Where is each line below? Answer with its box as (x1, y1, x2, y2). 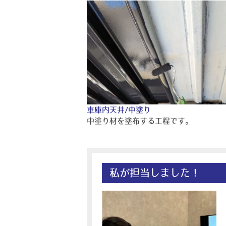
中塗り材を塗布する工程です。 (87, 117, 193, 125)
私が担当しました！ (109, 167, 200, 178)
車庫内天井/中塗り (87, 105, 151, 114)
